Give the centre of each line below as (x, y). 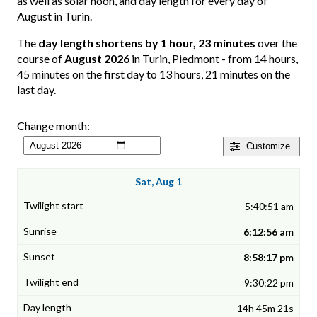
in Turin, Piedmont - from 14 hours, (214, 59)
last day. (36, 90)
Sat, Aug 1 (158, 182)
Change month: (53, 126)
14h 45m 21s (265, 309)
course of (41, 59)
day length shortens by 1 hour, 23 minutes (147, 43)
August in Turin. (54, 16)
